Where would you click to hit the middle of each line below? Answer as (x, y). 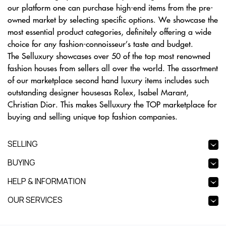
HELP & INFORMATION (47, 181)
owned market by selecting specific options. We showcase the (113, 19)
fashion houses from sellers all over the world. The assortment (113, 68)
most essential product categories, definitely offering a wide (109, 31)
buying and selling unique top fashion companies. (93, 116)
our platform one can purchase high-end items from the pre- (110, 7)
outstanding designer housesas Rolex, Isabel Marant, (98, 92)
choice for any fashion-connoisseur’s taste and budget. (100, 43)
